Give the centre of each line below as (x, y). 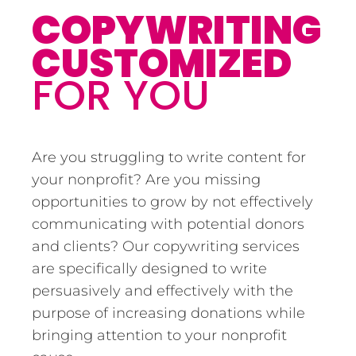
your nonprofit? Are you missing (146, 179)
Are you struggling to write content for (169, 157)
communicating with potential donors (168, 224)
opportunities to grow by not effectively (172, 201)
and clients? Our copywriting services (166, 246)
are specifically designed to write (149, 268)
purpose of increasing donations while (168, 313)
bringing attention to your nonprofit (159, 335)
